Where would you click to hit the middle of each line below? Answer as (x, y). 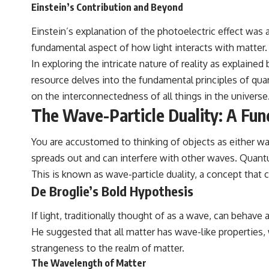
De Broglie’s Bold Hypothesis (112, 191)
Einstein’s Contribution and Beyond (107, 8)
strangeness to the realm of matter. (108, 248)
